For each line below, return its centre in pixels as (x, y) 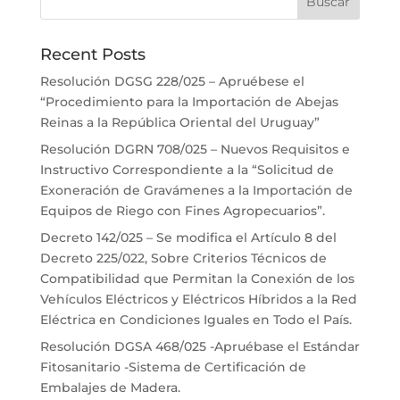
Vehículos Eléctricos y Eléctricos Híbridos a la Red (198, 299)
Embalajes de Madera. (110, 387)
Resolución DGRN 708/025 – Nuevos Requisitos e (195, 149)
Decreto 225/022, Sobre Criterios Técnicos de (183, 258)
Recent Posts (92, 54)
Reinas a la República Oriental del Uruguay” (179, 122)
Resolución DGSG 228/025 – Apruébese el (172, 81)
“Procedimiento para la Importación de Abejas (189, 102)
